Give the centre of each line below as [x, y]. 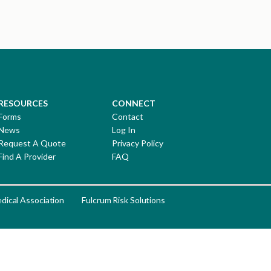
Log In [124, 130]
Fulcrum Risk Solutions [123, 200]
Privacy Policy [138, 143]
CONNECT [134, 103]
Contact [128, 117]
